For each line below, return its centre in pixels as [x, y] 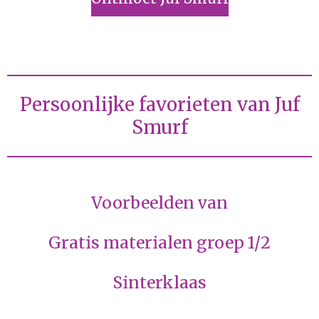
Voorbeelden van [159, 203]
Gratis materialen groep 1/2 [159, 243]
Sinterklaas [159, 283]
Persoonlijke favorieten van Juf [159, 105]
